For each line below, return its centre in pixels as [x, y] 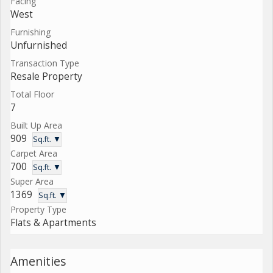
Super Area [32, 181]
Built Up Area [36, 125]
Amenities [38, 261]
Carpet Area [34, 153]
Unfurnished [39, 45]
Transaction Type [45, 63]
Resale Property [46, 76]
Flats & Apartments [53, 223]
